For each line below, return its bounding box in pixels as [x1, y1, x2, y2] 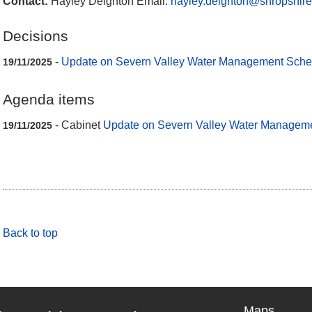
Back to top [3, 226, 58, 239]
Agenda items [3, 91, 95, 107]
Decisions [3, 27, 68, 44]
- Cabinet [52, 119, 103, 132]
